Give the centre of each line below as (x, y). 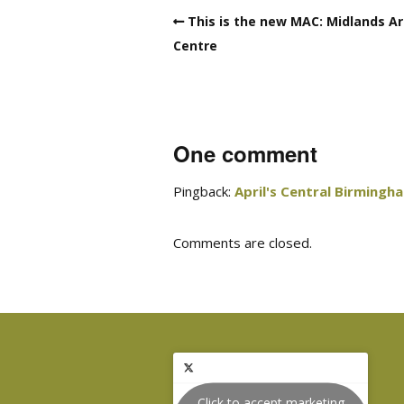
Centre (195, 45)
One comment (245, 153)
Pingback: (204, 191)
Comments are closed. (243, 242)
